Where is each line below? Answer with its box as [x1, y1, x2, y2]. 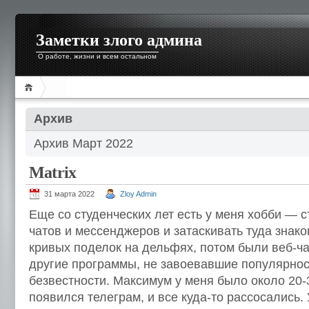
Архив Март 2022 [34, 137, 133, 150]
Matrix [29, 163, 77, 181]
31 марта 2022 [44, 190, 94, 198]
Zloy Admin [120, 190, 157, 198]
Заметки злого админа [36, 31, 202, 49]
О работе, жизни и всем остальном [38, 52, 157, 60]
